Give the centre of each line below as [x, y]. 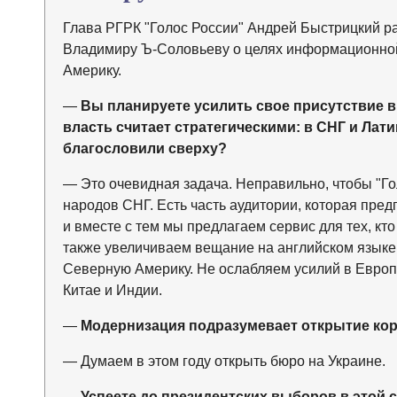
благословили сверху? [144, 149]
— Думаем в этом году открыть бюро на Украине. [224, 362]
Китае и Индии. [112, 291]
